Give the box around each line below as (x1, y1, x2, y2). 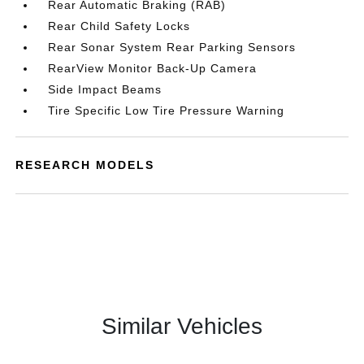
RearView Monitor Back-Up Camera (48, 62, 258, 75)
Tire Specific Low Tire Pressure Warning (48, 104, 285, 117)
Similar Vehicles (102, 314, 262, 339)
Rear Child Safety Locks (48, 19, 191, 32)
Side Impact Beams (48, 83, 162, 96)
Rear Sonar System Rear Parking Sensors (48, 41, 297, 54)
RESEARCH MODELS (15, 158, 155, 171)
